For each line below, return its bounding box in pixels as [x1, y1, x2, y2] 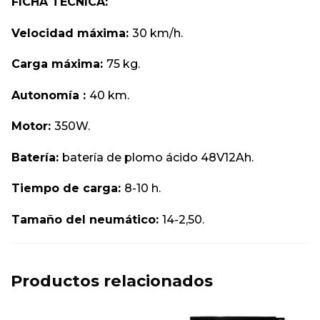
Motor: [11, 119, 54, 134]
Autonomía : [11, 88, 89, 102]
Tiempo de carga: [11, 181, 124, 196]
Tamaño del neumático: [11, 213, 162, 227]
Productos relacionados [11, 270, 213, 291]
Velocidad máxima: [11, 26, 132, 40]
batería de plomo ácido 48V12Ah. [62, 150, 254, 164]
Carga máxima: [11, 57, 106, 71]
